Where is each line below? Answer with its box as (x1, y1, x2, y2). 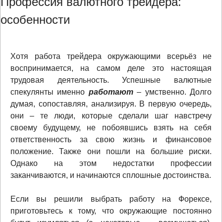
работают (88, 87, 133, 96)
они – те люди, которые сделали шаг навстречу (10, 111, 212, 120)
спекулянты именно (10, 87, 89, 96)
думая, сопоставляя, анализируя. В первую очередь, (10, 99, 212, 108)
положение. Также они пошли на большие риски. (10, 147, 212, 156)
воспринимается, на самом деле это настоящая (10, 63, 212, 72)
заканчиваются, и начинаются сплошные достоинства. (10, 170, 211, 179)
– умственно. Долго (133, 87, 212, 96)
